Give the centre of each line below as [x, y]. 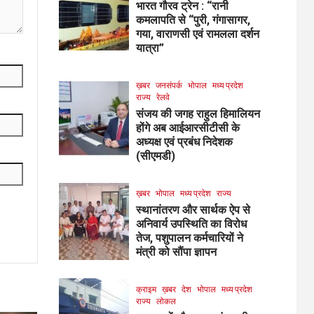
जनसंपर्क [169, 85]
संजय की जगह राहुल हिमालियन [198, 114]
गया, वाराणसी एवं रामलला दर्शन [197, 34]
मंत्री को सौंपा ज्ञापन [176, 252]
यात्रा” [150, 48]
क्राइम [146, 289]
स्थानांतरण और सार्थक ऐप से [193, 210]
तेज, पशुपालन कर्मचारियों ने [189, 238]
